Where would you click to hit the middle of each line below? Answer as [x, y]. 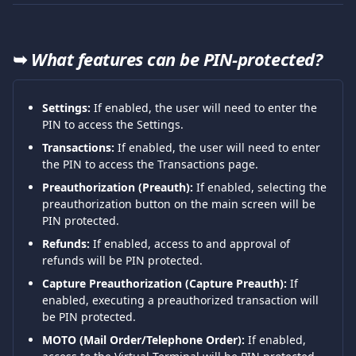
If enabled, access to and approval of [192, 244]
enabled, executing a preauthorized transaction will [182, 300]
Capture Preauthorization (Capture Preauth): [164, 283]
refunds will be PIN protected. [122, 260]
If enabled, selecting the [261, 187]
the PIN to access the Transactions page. [150, 164]
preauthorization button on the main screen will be [180, 204]
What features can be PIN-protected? [177, 59]
